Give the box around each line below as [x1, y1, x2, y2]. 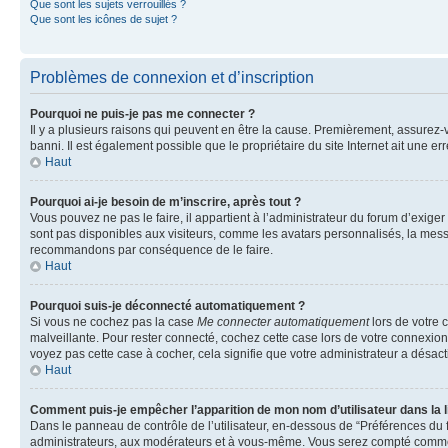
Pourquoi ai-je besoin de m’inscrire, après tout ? [30, 195, 301, 209]
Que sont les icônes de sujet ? [30, 13, 177, 25]
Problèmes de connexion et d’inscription [30, 69, 314, 86]
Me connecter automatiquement [197, 315, 369, 329]
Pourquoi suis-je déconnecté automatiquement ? [30, 299, 305, 313]
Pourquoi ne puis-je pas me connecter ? [30, 107, 255, 121]
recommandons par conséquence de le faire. [30, 243, 273, 257]
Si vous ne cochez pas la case [30, 315, 197, 329]
